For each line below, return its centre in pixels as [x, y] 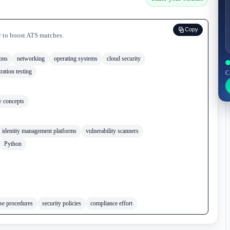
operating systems [76, 58]
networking [31, 58]
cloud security [124, 58]
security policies [62, 203]
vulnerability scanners [112, 131]
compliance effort [111, 203]
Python [13, 143]
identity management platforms [39, 131]
